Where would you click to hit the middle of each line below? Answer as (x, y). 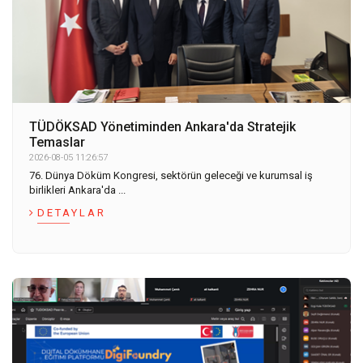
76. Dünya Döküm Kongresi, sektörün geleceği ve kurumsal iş (171, 176)
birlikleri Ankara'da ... (77, 190)
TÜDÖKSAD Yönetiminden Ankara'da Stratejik (162, 127)
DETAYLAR (72, 213)
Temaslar (57, 143)
